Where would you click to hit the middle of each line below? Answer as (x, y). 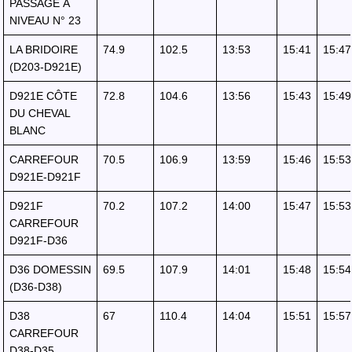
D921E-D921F (45, 177)
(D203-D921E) (46, 67)
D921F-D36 (38, 240)
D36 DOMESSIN (50, 269)
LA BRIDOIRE (44, 49)
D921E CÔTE (43, 96)
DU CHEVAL (40, 113)
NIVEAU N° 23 (45, 20)
